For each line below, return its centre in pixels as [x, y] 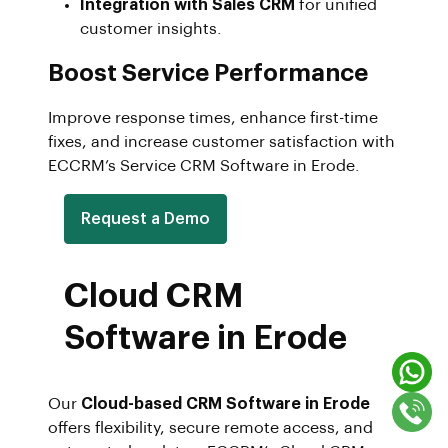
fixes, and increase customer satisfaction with [221, 141]
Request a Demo [145, 218]
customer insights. [151, 28]
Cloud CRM [153, 296]
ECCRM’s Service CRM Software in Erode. [204, 165]
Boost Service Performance [208, 72]
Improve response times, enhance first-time [213, 117]
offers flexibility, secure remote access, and [210, 427]
